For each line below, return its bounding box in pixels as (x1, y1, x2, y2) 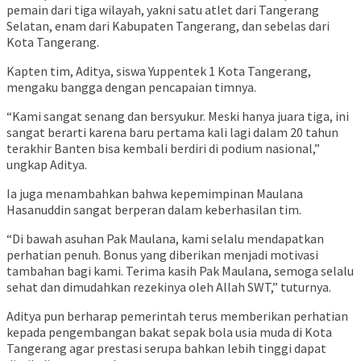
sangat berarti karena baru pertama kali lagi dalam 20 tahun (6, 124, 338, 141)
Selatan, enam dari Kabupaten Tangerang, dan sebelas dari (6, 18, 330, 35)
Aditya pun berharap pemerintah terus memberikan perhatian (6, 308, 348, 325)
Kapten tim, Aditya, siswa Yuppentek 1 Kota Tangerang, (6, 63, 311, 80)
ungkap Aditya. (6, 156, 87, 173)
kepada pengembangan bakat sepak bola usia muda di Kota (6, 324, 332, 341)
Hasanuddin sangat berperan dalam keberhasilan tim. (6, 201, 301, 218)
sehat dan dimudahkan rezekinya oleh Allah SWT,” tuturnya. (6, 279, 331, 296)
